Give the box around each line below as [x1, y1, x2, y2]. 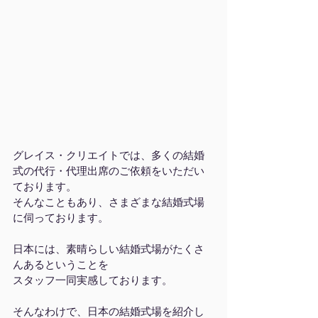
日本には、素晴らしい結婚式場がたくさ [13, 243, 204, 256]
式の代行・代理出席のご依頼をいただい [13, 165, 204, 177]
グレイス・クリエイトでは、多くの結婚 [13, 149, 204, 162]
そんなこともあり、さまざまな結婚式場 [13, 196, 204, 209]
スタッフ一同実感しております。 [13, 274, 172, 287]
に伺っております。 [13, 212, 109, 224]
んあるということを [13, 258, 109, 271]
